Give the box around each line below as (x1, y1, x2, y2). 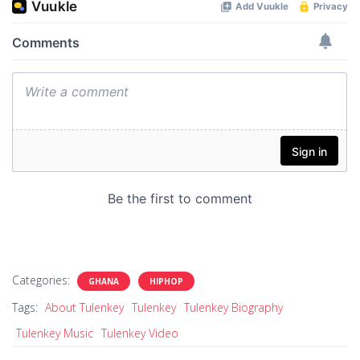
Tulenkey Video (101, 325, 178, 341)
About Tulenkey (45, 299, 124, 315)
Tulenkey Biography (184, 299, 283, 315)
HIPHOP (149, 275, 183, 287)
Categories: (12, 272, 73, 288)
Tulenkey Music (16, 325, 93, 341)
